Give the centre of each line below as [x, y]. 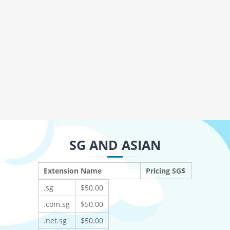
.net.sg [55, 221]
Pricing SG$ [166, 171]
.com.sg [57, 204]
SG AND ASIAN [115, 145]
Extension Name [73, 171]
